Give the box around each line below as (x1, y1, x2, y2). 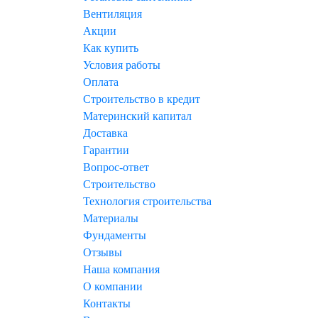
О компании (83, 280, 143, 292)
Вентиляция (83, 8, 142, 20)
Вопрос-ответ (83, 161, 149, 173)
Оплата (83, 76, 119, 88)
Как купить (83, 42, 138, 54)
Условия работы (83, 59, 160, 71)
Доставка (83, 127, 128, 139)
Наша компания (83, 263, 160, 275)
